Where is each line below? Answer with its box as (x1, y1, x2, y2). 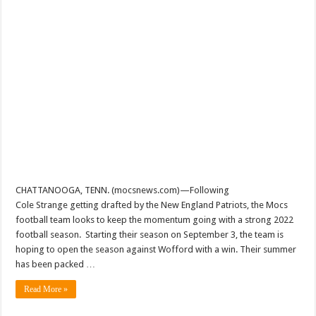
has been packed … (16, 258, 96, 269)
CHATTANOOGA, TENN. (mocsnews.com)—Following (16, 184, 230, 195)
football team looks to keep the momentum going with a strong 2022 (16, 214, 294, 225)
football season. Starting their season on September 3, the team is (16, 229, 284, 240)
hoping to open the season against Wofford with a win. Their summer (16, 243, 297, 255)
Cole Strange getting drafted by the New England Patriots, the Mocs (16, 199, 288, 210)
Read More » (24, 284, 68, 294)
